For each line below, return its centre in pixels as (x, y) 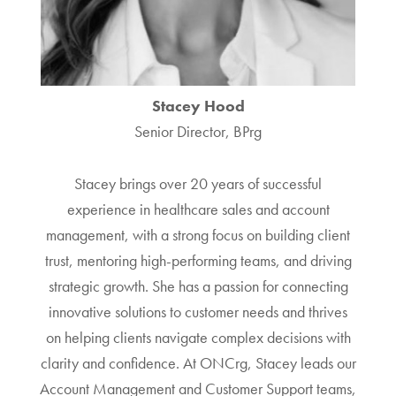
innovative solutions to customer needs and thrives (198, 311)
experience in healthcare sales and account (198, 209)
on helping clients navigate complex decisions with (198, 337)
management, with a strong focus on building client (198, 234)
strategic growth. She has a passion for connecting (198, 286)
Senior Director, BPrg (198, 131)
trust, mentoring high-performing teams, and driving (198, 260)
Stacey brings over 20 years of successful (198, 183)
